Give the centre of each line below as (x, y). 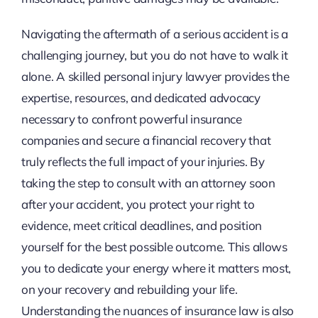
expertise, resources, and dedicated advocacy (141, 98)
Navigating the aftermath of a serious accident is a (154, 34)
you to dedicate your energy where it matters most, (156, 268)
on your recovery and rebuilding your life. (129, 290)
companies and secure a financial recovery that (146, 141)
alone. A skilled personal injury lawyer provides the (155, 77)
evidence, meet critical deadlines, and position (141, 226)
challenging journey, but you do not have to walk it (154, 55)
